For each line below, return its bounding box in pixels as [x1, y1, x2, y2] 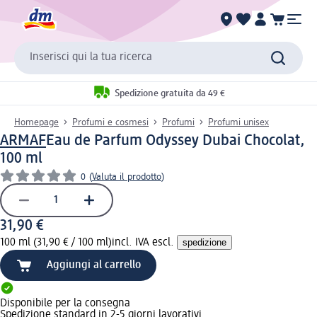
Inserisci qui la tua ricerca [30, 52, 152, 64]
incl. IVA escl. [112, 236, 177, 248]
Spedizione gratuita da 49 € [114, 88, 225, 99]
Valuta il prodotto [92, 171, 161, 182]
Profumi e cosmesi [72, 117, 149, 127]
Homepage [14, 117, 59, 127]
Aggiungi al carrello [47, 259, 141, 271]
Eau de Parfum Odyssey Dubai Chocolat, [46, 132, 305, 149]
